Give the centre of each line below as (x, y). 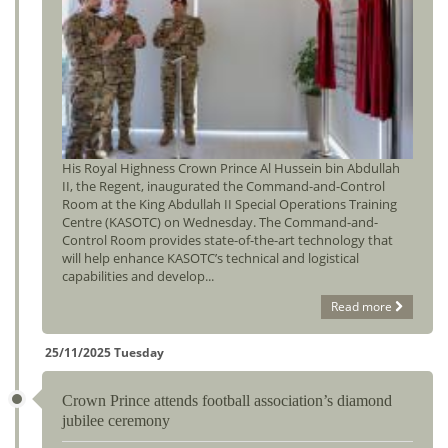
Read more (361, 307)
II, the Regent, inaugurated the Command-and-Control (223, 186)
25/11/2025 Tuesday (104, 353)
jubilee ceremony (116, 421)
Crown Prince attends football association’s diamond (227, 401)
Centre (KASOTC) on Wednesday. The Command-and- (220, 222)
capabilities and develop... (138, 276)
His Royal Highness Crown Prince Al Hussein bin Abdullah (231, 168)
